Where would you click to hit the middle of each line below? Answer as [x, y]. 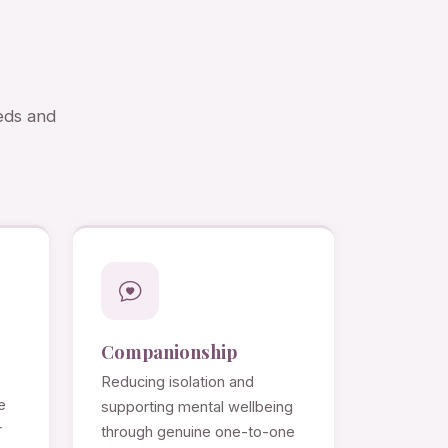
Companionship [169, 351]
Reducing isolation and [177, 381]
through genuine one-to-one [198, 431]
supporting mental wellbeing [197, 406]
